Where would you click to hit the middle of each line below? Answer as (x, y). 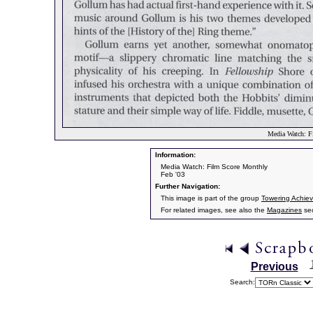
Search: (242, 282)
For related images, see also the (214, 210)
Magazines (284, 210)
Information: (174, 155)
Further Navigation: (187, 186)
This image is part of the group (211, 198)
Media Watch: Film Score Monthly (214, 167)
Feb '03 (173, 174)
